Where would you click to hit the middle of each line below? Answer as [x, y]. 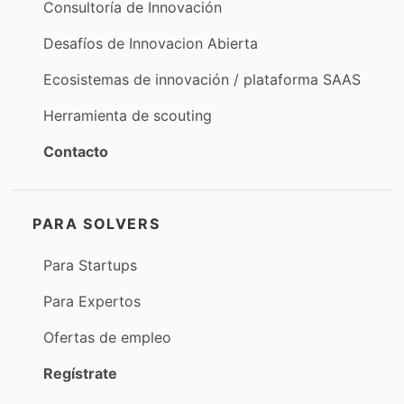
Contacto [76, 151]
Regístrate [80, 373]
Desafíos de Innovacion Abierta [151, 43]
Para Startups [90, 265]
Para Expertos [92, 301]
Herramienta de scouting [128, 115]
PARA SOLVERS [96, 224]
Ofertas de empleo [107, 337]
